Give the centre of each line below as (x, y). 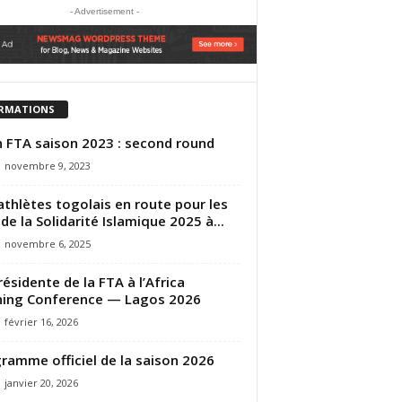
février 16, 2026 (41, 321)
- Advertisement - (104, 11)
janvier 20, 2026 (41, 382)
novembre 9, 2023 (47, 165)
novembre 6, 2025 (47, 243)
